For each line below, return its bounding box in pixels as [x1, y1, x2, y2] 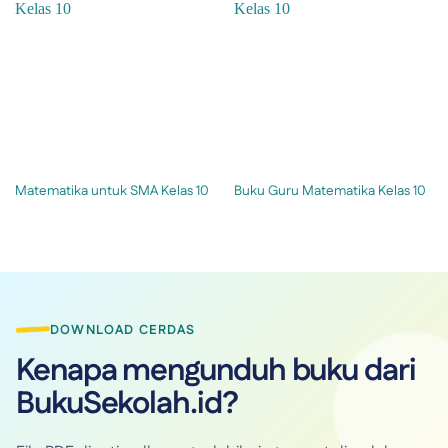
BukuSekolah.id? [16, 381, 238, 426]
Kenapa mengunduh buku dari [16, 348, 416, 393]
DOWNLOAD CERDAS [50, 320, 196, 339]
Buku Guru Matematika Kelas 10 [233, 181, 426, 202]
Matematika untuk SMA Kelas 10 [14, 181, 209, 202]
